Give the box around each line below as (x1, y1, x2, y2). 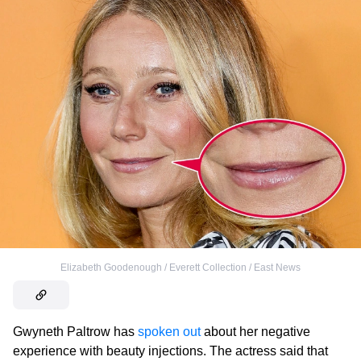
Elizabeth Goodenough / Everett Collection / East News (60, 262, 301, 274)
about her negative (201, 325, 310, 339)
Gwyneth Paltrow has (13, 325, 138, 339)
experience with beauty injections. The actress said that (13, 344, 328, 359)
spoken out (138, 325, 201, 339)
